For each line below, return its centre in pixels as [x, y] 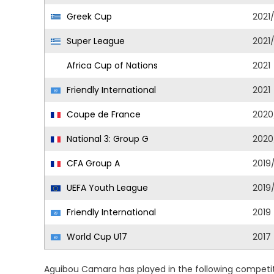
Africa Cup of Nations [111, 65]
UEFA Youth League [106, 188]
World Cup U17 [96, 237]
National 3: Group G [106, 139]
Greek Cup [88, 17]
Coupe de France [102, 114]
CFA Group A [92, 163]
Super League [94, 41]
